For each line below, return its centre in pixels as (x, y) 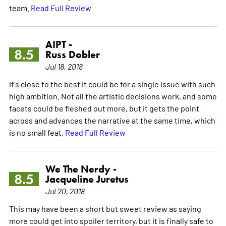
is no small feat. (37, 132)
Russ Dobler (72, 54)
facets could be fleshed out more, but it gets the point (104, 108)
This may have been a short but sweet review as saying (105, 208)
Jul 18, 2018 (64, 66)
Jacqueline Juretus (87, 179)
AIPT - (59, 44)
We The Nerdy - (81, 169)
